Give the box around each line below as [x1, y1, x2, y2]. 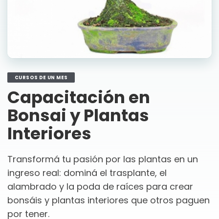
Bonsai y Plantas [7, 104, 149, 127]
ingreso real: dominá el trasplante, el [7, 167, 167, 179]
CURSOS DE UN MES [15, 74, 68, 81]
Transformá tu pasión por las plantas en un [7, 153, 198, 165]
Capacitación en [7, 86, 150, 109]
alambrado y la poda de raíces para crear [7, 180, 193, 193]
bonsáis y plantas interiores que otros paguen [7, 194, 210, 206]
